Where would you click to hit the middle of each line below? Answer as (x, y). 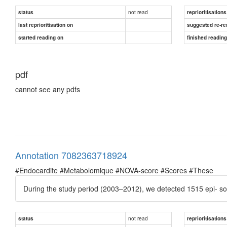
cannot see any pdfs (48, 89)
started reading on (41, 37)
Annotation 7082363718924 (71, 155)
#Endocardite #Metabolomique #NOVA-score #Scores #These (114, 170)
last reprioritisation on (46, 25)
